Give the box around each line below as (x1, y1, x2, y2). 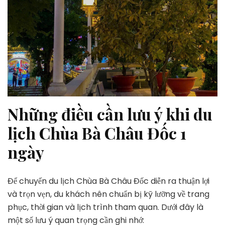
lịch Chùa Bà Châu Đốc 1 (8, 122, 186, 144)
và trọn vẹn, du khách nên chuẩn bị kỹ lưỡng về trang (8, 188, 209, 200)
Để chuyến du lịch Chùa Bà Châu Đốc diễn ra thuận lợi (8, 175, 209, 187)
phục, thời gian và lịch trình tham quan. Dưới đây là (8, 201, 203, 213)
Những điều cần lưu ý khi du (8, 102, 212, 125)
